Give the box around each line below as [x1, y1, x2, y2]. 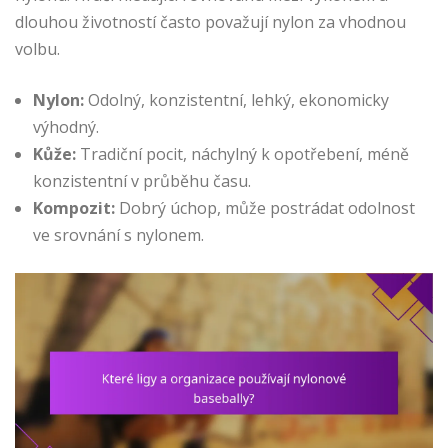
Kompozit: [33, 197, 115, 220]
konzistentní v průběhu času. [33, 170, 251, 193]
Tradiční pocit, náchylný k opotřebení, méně [76, 143, 409, 166]
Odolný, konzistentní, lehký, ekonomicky [84, 89, 389, 112]
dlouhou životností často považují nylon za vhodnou [15, 11, 406, 34]
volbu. [15, 38, 60, 61]
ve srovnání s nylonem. [33, 224, 204, 247]
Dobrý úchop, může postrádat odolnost [115, 197, 415, 220]
